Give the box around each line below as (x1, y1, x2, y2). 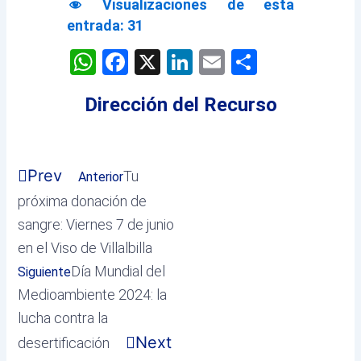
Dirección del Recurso (84, 93, 277, 117)
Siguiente (18, 264, 72, 280)
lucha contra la (18, 309, 109, 327)
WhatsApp (95, 47, 215, 78)
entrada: (66, 17, 124, 35)
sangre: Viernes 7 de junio (18, 216, 175, 234)
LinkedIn (192, 47, 285, 78)
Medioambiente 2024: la (18, 286, 168, 304)
